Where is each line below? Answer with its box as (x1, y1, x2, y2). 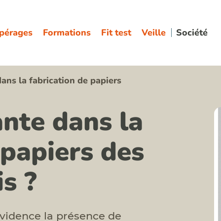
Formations (42, 27, 91, 38)
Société (176, 27, 208, 38)
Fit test (101, 27, 131, 38)
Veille (141, 27, 166, 38)
